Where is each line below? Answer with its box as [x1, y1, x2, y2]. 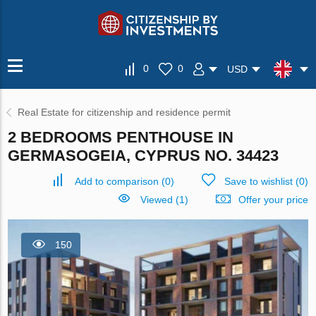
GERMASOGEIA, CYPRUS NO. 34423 [8, 147, 279, 164]
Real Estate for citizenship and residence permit [18, 107, 231, 118]
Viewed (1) [140, 194, 188, 205]
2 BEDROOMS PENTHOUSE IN [8, 128, 234, 146]
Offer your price [238, 194, 308, 205]
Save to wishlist [224, 176, 293, 187]
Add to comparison [74, 176, 159, 187]
